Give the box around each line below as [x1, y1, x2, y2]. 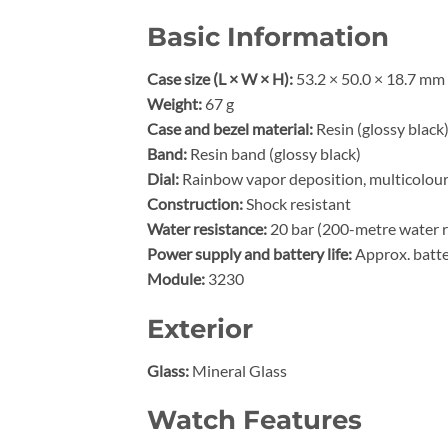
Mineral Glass [189, 360, 287, 380]
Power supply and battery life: [147, 244, 352, 264]
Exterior [147, 312, 253, 344]
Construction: [147, 194, 243, 214]
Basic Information [147, 21, 389, 53]
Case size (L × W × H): [147, 69, 293, 89]
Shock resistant [243, 194, 351, 214]
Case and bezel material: [147, 119, 313, 139]
